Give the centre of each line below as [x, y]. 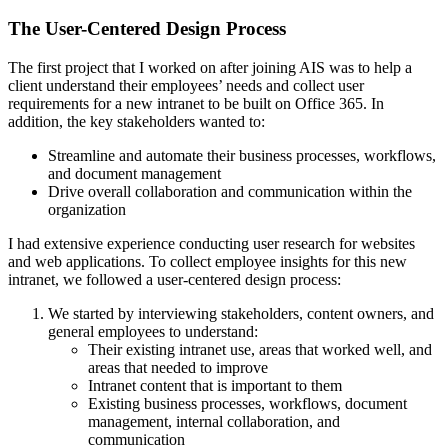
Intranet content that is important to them [215, 386]
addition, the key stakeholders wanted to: [136, 122]
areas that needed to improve [178, 368]
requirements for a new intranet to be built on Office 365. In [196, 104]
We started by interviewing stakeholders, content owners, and [241, 314]
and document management [134, 174]
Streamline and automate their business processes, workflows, [242, 156]
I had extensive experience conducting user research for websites [211, 244]
